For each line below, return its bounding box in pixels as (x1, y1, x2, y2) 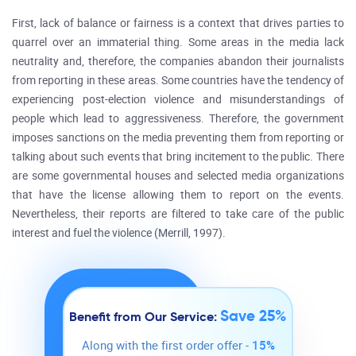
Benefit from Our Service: (69, 308, 220, 325)
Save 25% (220, 306, 287, 325)
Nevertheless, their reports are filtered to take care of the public (12, 207, 344, 221)
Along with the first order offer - (81, 339, 252, 353)
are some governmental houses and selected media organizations (12, 169, 344, 183)
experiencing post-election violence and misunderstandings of (12, 93, 344, 106)
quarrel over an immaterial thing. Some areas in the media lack (12, 36, 344, 49)
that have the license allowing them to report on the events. (12, 188, 344, 202)
